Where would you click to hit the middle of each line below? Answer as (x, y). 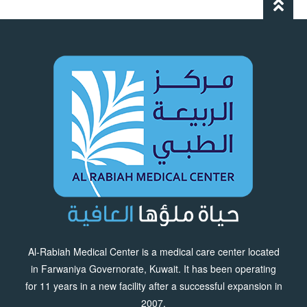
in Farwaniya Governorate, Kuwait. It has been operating (153, 268)
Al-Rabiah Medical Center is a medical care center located (153, 251)
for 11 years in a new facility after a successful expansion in (153, 285)
